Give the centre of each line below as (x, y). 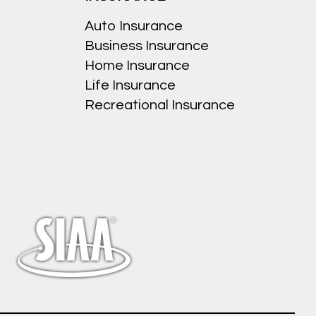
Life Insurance (130, 86)
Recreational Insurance (159, 105)
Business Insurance (146, 46)
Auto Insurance (133, 26)
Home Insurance (137, 66)
